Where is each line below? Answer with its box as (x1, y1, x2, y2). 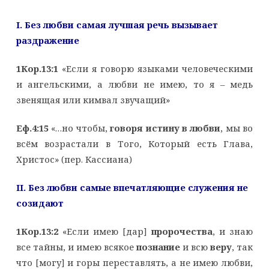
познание (136, 241, 181, 253)
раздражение (16, 34, 79, 47)
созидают (16, 197, 64, 210)
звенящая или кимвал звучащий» (16, 94, 170, 106)
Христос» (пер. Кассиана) (16, 153, 132, 166)
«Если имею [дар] (58, 225, 152, 238)
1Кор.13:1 (16, 62, 58, 75)
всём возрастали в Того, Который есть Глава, (16, 138, 253, 150)
